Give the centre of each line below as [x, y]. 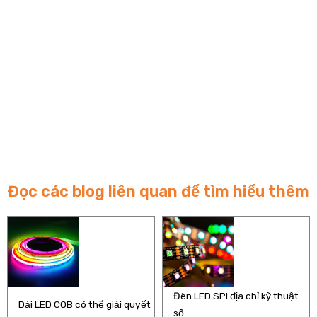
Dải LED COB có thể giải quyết [85, 304]
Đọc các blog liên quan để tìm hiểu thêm [158, 191]
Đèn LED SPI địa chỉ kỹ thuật [236, 295]
